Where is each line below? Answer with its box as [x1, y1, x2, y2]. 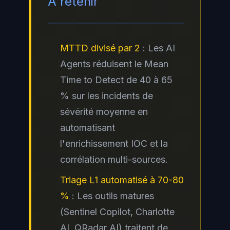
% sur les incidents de [60, 90, 153, 101]
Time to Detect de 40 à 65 [60, 74, 172, 85]
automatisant [60, 122, 115, 133]
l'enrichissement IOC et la [60, 138, 168, 149]
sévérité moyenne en [60, 106, 148, 117]
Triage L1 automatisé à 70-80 [60, 174, 184, 185]
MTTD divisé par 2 [60, 42, 140, 53]
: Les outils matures [69, 190, 154, 201]
